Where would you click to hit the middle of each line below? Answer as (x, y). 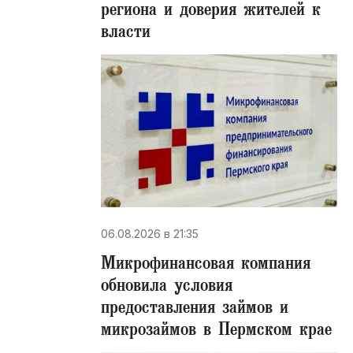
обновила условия (167, 288)
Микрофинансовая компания (206, 266)
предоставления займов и (195, 310)
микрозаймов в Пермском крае (216, 332)
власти (126, 34)
